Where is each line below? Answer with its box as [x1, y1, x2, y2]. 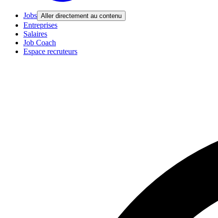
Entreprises [23, 20, 57, 29]
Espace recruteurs [23, 47, 77, 55]
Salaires [23, 29, 47, 38]
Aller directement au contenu [41, 12, 122, 19]
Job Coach [23, 38, 56, 47]
